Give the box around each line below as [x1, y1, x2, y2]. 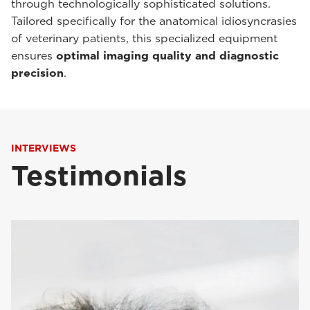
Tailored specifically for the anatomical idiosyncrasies [11, 15, 297, 28]
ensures [11, 49, 56, 62]
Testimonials [11, 159, 187, 192]
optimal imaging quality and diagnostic [56, 49, 279, 62]
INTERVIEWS [11, 143, 76, 154]
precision [11, 66, 64, 80]
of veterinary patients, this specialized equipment [11, 32, 277, 45]
